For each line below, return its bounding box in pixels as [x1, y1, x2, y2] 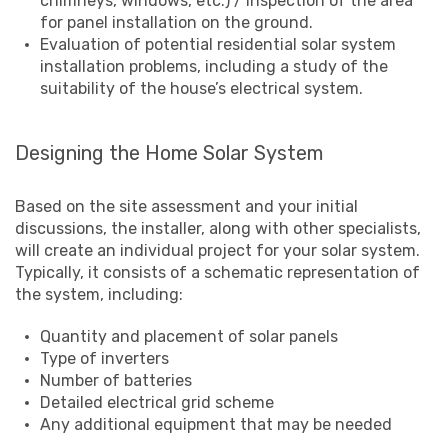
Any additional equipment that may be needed [40, 414, 392, 434]
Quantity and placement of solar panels [40, 326, 338, 346]
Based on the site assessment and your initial [15, 196, 358, 216]
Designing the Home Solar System [15, 140, 323, 165]
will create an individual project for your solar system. [15, 240, 420, 260]
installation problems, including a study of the [40, 56, 388, 76]
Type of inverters [40, 348, 169, 368]
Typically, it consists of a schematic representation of [15, 262, 420, 282]
